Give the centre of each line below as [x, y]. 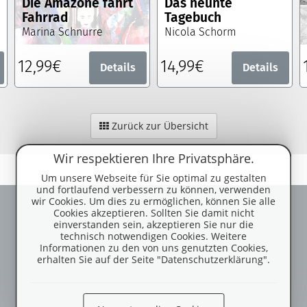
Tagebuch [193, 18]
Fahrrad [45, 18]
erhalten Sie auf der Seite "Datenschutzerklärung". [153, 259]
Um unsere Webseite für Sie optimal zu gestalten [153, 178]
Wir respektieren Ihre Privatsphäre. [153, 158]
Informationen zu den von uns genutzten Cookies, [153, 248]
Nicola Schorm [200, 32]
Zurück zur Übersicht [158, 126]
